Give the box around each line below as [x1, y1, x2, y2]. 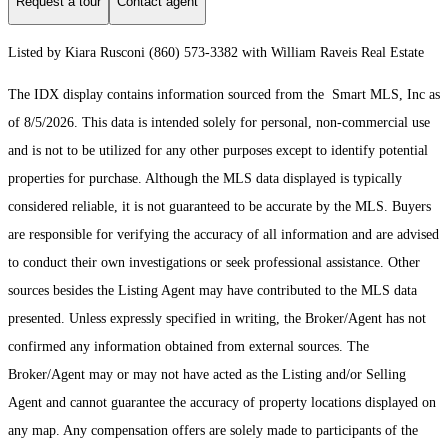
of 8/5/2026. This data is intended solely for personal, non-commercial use [8, 115, 430, 131]
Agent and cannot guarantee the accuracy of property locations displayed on [8, 395, 436, 411]
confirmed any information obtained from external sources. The [8, 339, 369, 355]
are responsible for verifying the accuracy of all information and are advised [8, 227, 439, 243]
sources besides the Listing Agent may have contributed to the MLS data [8, 283, 417, 299]
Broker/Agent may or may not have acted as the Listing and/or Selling [8, 367, 406, 383]
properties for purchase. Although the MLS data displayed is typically [8, 171, 402, 187]
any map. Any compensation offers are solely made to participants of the [8, 423, 418, 439]
